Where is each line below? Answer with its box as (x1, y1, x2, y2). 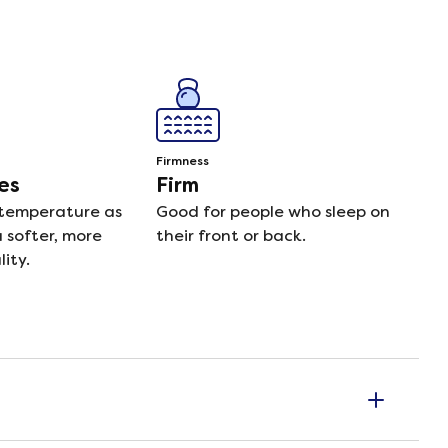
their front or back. (155, 226, 306, 245)
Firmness (155, 154, 209, 168)
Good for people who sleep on (155, 202, 390, 221)
